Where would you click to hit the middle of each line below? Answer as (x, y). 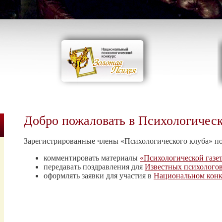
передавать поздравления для (94, 167)
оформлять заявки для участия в (99, 176)
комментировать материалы (92, 158)
